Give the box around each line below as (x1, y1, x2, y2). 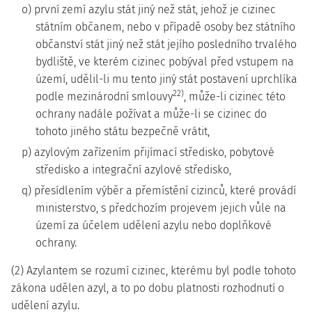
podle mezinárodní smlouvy (36, 90, 173, 103)
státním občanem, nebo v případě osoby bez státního (36, 20, 295, 33)
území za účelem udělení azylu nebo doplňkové (36, 219, 272, 232)
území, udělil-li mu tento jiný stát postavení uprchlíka (36, 72, 297, 86)
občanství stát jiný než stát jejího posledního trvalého (36, 38, 297, 51)
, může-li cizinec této (184, 90, 286, 103)
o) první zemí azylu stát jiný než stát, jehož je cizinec (22, 3, 276, 16)
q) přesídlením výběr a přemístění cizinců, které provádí (22, 184, 296, 197)
